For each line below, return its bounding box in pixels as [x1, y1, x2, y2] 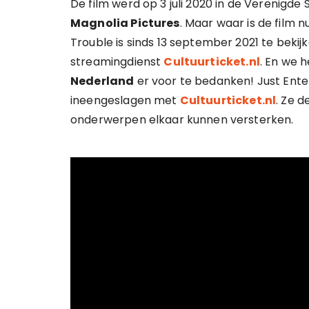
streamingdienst [70, 54, 164, 70]
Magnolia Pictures [70, 15, 180, 31]
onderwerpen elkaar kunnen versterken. [70, 112, 294, 128]
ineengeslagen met [70, 92, 180, 108]
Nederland [70, 73, 134, 89]
